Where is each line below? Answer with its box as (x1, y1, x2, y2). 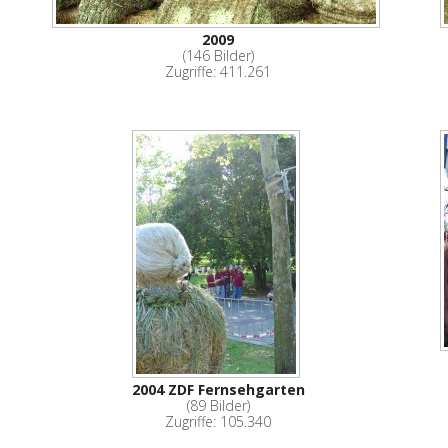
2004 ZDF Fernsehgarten (131, 379, 305, 399)
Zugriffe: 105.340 (165, 411, 272, 431)
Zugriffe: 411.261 (165, 62, 272, 82)
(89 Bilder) (186, 395, 250, 415)
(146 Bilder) (182, 46, 254, 66)
